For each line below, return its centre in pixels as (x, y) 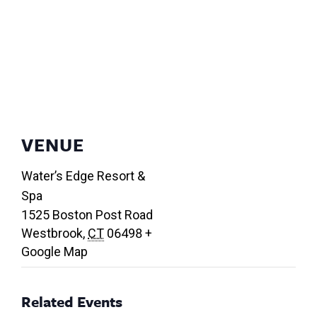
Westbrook (52, 234)
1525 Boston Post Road (87, 215)
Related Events (72, 302)
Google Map (54, 252)
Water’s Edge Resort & (83, 176)
